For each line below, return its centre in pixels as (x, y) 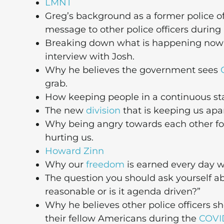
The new (65, 111)
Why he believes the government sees (133, 70)
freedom (105, 165)
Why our (65, 165)
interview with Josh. (90, 57)
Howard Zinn (74, 151)
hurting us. (69, 138)
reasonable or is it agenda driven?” (123, 192)
